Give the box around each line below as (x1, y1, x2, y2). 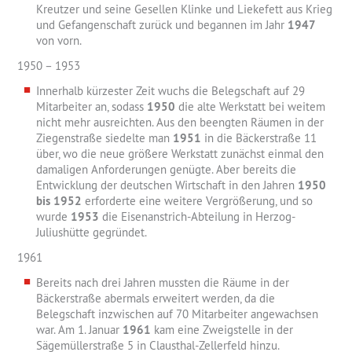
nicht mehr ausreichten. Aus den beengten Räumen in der (36, 115, 324, 130)
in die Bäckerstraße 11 (204, 130, 317, 146)
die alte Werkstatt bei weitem (178, 99, 325, 115)
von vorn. (36, 33, 82, 49)
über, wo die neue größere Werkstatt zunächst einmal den (36, 146, 324, 162)
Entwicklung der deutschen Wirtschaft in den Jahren (36, 178, 298, 193)
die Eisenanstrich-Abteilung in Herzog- (102, 209, 295, 225)
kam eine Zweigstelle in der (154, 322, 293, 338)
